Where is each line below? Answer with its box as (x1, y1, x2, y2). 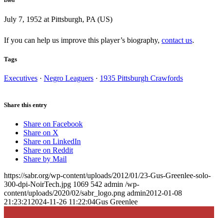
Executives (4, 73, 37, 82)
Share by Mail (23, 155, 67, 163)
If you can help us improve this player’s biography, (4, 36, 162, 44)
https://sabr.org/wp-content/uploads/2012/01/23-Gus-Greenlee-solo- (4, 171, 211, 180)
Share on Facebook (23, 120, 83, 128)
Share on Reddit (23, 146, 73, 155)
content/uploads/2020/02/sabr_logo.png (4, 189, 125, 198)
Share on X (23, 128, 58, 137)
